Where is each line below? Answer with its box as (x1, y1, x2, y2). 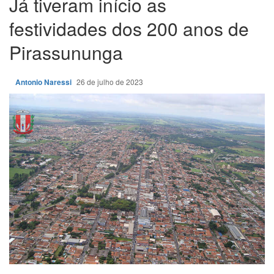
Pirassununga (9, 39, 123, 65)
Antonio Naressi (15, 76, 73, 87)
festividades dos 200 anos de (9, 15, 249, 42)
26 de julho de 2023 (76, 76, 145, 87)
